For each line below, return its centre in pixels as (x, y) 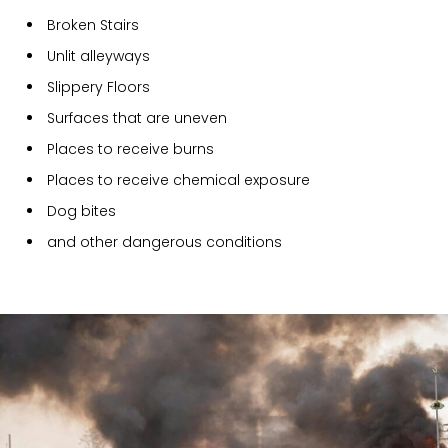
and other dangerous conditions (166, 241)
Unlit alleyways (98, 55)
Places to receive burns (130, 148)
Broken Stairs (93, 24)
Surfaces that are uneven (137, 117)
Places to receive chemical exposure (178, 179)
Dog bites (81, 210)
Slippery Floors (98, 86)
